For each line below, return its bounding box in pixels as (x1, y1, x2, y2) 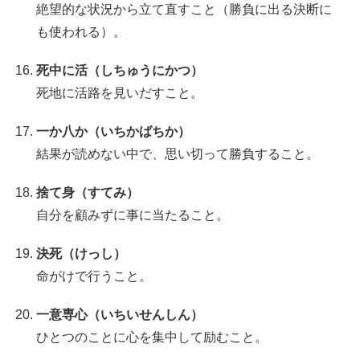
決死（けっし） (36, 246, 127, 260)
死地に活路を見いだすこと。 (36, 85, 204, 100)
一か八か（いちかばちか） (36, 124, 191, 138)
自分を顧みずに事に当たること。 (36, 207, 230, 222)
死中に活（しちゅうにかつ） (36, 63, 204, 77)
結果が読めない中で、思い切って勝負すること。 (36, 146, 320, 161)
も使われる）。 (36, 24, 127, 39)
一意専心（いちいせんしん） (36, 307, 204, 321)
